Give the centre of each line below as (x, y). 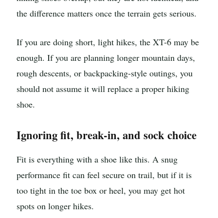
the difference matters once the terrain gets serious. (107, 13)
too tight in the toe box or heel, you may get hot (101, 190)
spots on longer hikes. (55, 206)
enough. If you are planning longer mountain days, (106, 58)
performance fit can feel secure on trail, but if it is (104, 174)
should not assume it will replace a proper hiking (103, 89)
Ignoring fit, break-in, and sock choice (107, 135)
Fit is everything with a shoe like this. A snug (97, 159)
